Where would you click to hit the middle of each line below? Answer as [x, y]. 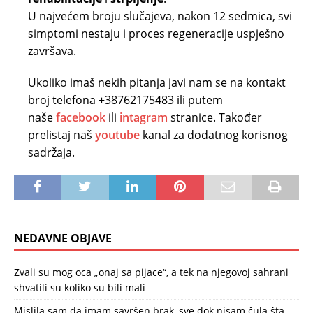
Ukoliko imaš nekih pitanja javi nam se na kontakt [157, 82]
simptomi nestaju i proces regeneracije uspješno [156, 33]
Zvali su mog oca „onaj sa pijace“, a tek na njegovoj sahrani [151, 272]
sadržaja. [51, 152]
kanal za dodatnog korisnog [214, 134]
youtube [117, 134]
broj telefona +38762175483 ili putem [125, 100]
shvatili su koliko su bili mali [80, 287]
